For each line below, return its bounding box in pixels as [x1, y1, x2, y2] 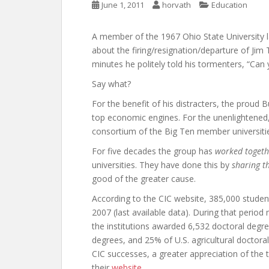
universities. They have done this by [92, 159, 232, 171]
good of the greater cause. [92, 173, 196, 184]
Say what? [92, 78, 131, 89]
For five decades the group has [92, 145, 215, 157]
